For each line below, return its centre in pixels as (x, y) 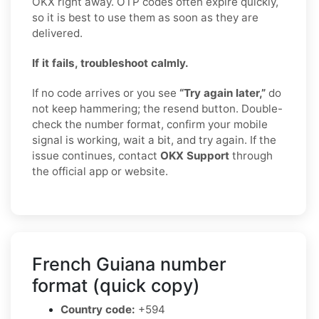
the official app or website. (100, 171)
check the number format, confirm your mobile (150, 124)
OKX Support (195, 155)
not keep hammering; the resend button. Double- (157, 108)
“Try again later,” (223, 93)
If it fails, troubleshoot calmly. (110, 63)
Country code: (98, 309)
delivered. (57, 33)
